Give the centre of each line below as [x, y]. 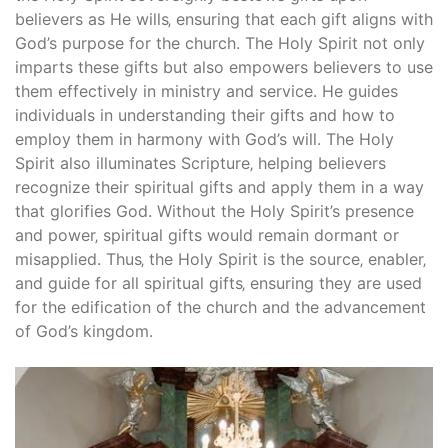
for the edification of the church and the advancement [220, 306]
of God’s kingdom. [84, 330]
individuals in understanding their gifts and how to [205, 114]
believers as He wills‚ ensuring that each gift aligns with [224, 18]
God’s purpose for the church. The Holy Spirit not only [220, 42]
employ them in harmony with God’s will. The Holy [204, 138]
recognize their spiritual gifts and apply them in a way [219, 186]
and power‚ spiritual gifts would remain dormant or [207, 234]
